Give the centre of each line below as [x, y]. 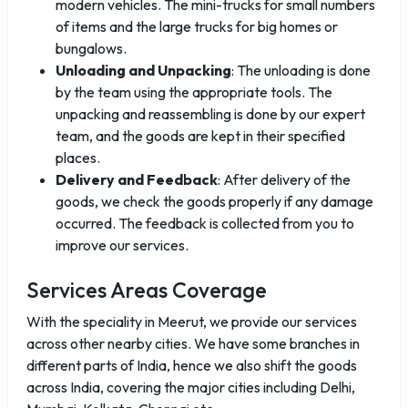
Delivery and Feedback [137, 179]
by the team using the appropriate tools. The [194, 92]
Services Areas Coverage [147, 290]
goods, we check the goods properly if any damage [214, 201]
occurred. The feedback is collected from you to [205, 223]
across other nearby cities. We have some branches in [193, 343]
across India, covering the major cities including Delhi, [191, 387]
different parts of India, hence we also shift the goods [192, 365]
